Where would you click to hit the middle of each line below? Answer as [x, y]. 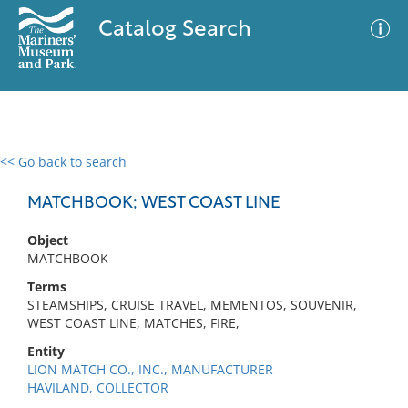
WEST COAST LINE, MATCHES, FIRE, [133, 323]
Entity [46, 351]
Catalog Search [174, 30]
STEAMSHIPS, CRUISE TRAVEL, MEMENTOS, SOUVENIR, [192, 305]
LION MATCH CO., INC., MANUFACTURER [150, 369]
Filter [367, 179]
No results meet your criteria [201, 274]
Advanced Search [270, 178]
